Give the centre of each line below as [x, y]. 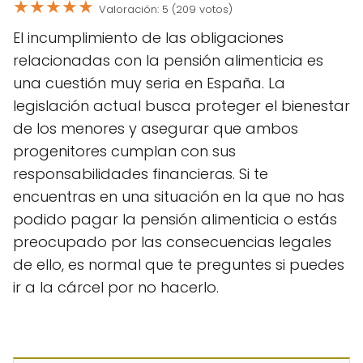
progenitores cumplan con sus [124, 151]
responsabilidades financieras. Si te [141, 174]
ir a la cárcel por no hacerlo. [116, 287]
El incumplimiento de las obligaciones [148, 38]
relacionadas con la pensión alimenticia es [168, 60]
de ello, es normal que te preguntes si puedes [179, 265]
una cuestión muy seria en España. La [149, 83]
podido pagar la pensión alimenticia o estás [175, 219]
